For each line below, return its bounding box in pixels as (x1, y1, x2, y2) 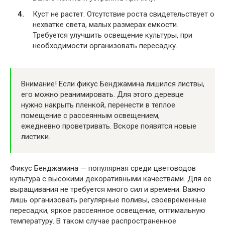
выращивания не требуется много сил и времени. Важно (10, 184, 205, 194)
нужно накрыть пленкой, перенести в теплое (21, 100, 175, 109)
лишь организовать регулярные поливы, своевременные (10, 195, 206, 204)
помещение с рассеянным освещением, (21, 110, 160, 120)
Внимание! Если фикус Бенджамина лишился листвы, (21, 79, 204, 88)
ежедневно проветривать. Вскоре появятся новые (21, 121, 196, 131)
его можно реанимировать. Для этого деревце (21, 89, 184, 99)
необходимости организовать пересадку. (33, 41, 177, 50)
